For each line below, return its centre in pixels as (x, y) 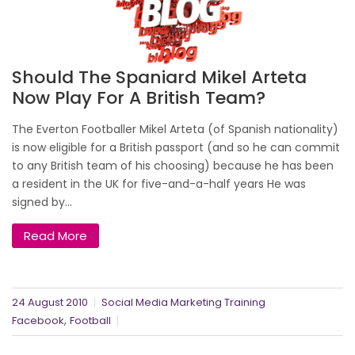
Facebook (38, 321)
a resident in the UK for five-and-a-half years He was (159, 184)
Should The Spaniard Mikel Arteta (159, 78)
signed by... (42, 202)
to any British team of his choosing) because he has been (173, 166)
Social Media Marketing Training (183, 303)
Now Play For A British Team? (139, 98)
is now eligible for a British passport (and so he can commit (176, 148)
